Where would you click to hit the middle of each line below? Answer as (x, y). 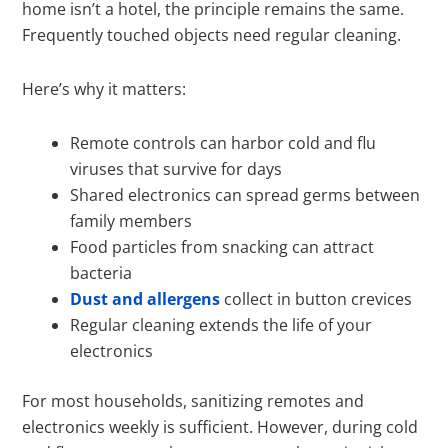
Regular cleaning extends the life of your (221, 324)
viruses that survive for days (176, 168)
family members (131, 220)
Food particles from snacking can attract (222, 246)
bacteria (101, 272)
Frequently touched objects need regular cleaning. (212, 34)
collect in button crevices (316, 298)
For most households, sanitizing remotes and (193, 400)
